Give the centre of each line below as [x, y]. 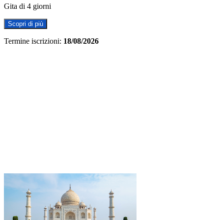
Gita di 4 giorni [27, 6]
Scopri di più [26, 24]
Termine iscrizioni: [33, 41]
